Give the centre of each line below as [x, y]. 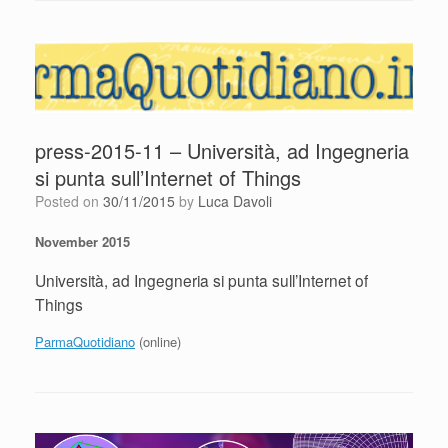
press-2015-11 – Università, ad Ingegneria [222, 151]
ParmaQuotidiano [85, 341]
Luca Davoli [235, 201]
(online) [158, 341]
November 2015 [82, 242]
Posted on [73, 201]
